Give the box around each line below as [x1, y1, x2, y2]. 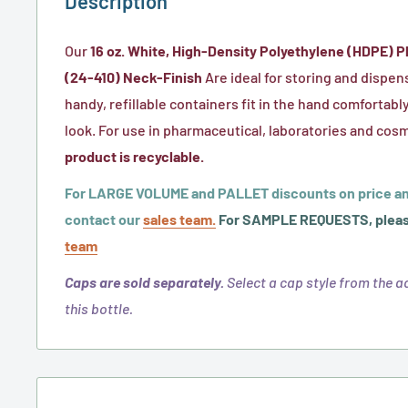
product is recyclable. [65, 148, 204, 166]
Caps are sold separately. [65, 273, 224, 291]
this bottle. [65, 300, 133, 318]
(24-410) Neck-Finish [65, 68, 202, 87]
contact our [65, 210, 140, 229]
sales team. [143, 210, 216, 229]
